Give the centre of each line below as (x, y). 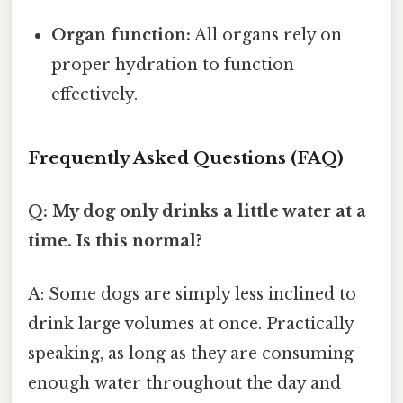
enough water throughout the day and (184, 384)
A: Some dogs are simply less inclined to (192, 295)
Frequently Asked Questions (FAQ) (186, 157)
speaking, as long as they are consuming (191, 354)
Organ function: (121, 35)
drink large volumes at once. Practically (191, 324)
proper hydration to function (173, 64)
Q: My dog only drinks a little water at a (197, 211)
